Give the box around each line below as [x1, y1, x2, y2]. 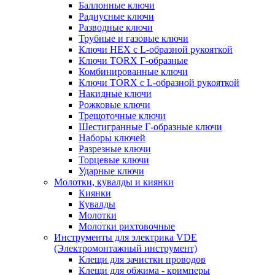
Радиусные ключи [79, 11, 154, 21]
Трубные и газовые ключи [79, 33, 188, 44]
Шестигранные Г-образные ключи [79, 122, 222, 132]
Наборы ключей [79, 133, 145, 143]
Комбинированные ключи [79, 66, 188, 77]
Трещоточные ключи [79, 110, 166, 121]
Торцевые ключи [79, 155, 149, 165]
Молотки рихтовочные [79, 221, 175, 231]
